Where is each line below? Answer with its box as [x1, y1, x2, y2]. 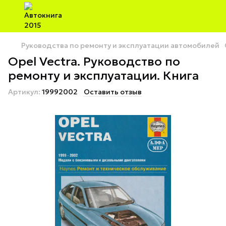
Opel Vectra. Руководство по [8, 54, 180, 69]
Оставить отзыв [84, 87, 142, 96]
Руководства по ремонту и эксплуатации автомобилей [21, 41, 219, 50]
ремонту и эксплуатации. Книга [8, 68, 199, 83]
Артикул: [8, 87, 40, 96]
